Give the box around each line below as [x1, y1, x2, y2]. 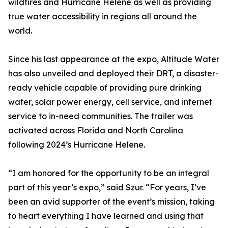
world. [8, 25, 32, 36]
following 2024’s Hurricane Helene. [8, 139, 145, 150]
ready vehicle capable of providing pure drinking [8, 82, 202, 93]
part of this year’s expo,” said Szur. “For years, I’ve [8, 182, 206, 193]
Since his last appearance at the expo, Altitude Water [8, 54, 219, 65]
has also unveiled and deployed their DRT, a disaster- [8, 68, 219, 79]
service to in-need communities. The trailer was [8, 111, 193, 122]
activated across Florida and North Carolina [8, 125, 183, 136]
